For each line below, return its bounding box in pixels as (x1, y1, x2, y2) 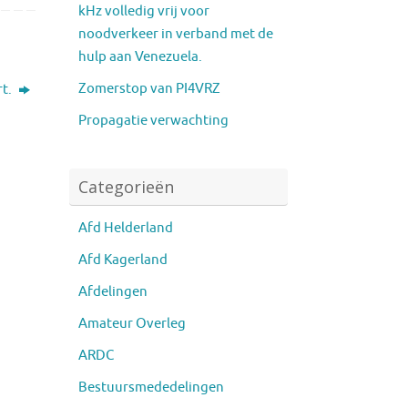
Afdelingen (78, 282, 148, 301)
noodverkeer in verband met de (78, 25, 273, 43)
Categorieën (78, 175, 174, 198)
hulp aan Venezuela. (78, 47, 202, 66)
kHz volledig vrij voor (78, 2, 209, 20)
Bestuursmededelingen (78, 378, 224, 396)
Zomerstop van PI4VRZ (78, 79, 220, 97)
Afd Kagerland (78, 250, 168, 269)
